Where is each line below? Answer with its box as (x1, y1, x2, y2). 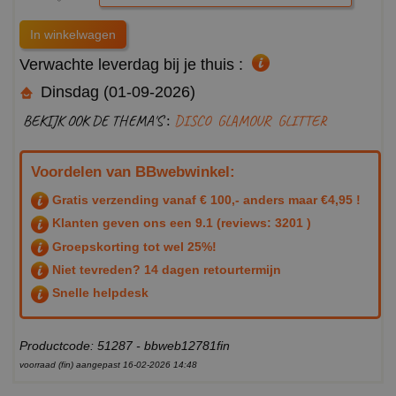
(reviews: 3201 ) (213, 216, 311, 231)
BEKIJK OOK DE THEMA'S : (23, 111, 174, 131)
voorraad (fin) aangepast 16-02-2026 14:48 (19, 359, 197, 369)
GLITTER (278, 111, 326, 131)
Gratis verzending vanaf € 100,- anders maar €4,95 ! (49, 193, 361, 208)
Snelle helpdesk (49, 286, 148, 301)
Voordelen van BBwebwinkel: (31, 164, 235, 181)
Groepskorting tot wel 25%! (49, 239, 217, 254)
